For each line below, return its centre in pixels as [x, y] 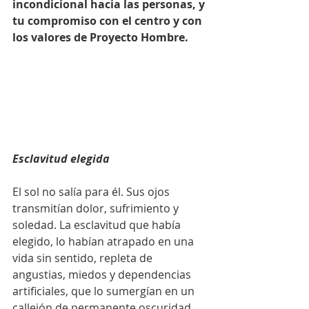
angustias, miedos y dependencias [103, 274]
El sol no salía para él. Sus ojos [92, 191]
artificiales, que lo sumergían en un [105, 291]
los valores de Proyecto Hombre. [100, 37]
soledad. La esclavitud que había [98, 225]
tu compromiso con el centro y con [109, 21]
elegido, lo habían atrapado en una [104, 241]
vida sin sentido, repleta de [84, 258]
